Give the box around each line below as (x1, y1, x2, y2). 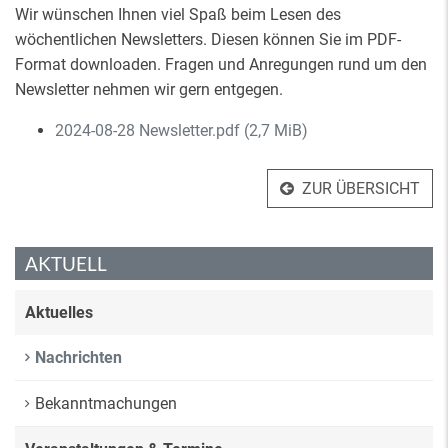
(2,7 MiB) (244, 121, 308, 140)
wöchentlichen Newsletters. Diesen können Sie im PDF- (15, 30, 401, 49)
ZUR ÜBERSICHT (302, 179, 420, 198)
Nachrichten (35, 348, 122, 367)
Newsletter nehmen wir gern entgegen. (15, 80, 283, 99)
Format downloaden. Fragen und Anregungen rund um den (15, 55, 427, 74)
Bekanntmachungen (35, 394, 177, 413)
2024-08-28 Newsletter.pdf (55, 121, 244, 140)
